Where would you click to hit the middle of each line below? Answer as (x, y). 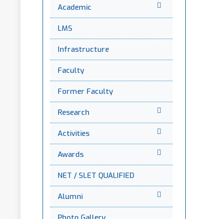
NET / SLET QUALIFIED (96, 175)
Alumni (70, 197)
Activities (74, 133)
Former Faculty (85, 91)
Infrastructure (83, 49)
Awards (71, 154)
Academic (75, 7)
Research (74, 112)
